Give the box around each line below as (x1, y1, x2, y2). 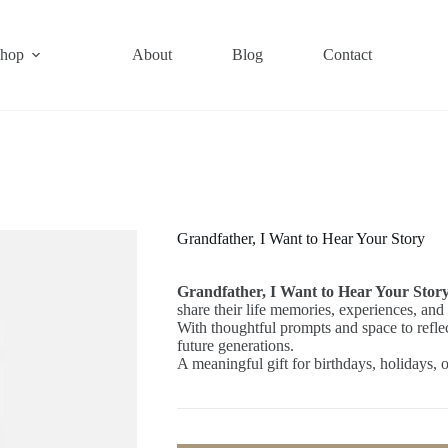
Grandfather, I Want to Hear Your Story (176, 230, 425, 248)
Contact (322, 46, 372, 63)
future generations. (176, 337, 294, 355)
